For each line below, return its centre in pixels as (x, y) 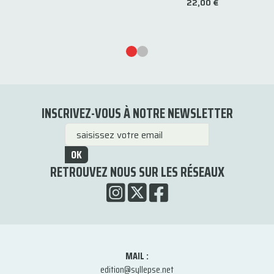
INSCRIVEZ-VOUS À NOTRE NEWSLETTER (137, 113)
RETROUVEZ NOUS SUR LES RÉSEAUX (137, 172)
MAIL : (137, 256)
